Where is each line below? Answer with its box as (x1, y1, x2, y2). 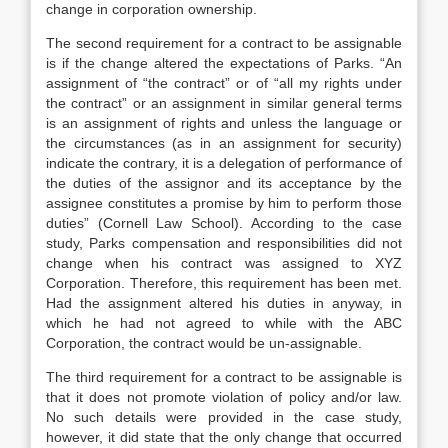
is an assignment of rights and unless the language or (46, 115, 402, 131)
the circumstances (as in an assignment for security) (46, 135, 402, 151)
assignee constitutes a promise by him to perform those (46, 195, 402, 211)
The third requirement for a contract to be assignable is (46, 369, 402, 385)
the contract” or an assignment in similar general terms (46, 95, 402, 111)
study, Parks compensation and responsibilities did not (46, 235, 402, 251)
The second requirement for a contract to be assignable (46, 35, 402, 51)
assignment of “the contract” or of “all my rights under (46, 75, 402, 91)
